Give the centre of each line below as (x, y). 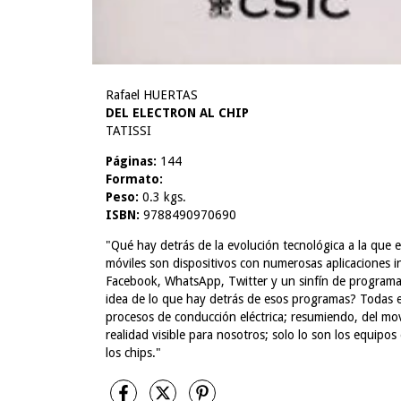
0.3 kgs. (162, 197)
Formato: (134, 179)
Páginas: (131, 162)
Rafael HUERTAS (152, 95)
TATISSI (128, 131)
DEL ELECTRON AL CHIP (177, 113)
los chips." (133, 353)
